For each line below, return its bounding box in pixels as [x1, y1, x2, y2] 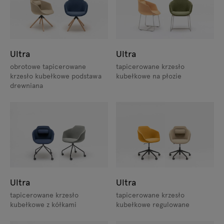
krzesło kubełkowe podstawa [10, 71, 101, 81]
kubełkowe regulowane [116, 199, 190, 209]
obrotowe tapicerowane [10, 61, 86, 71]
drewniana [10, 80, 43, 90]
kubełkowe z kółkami [10, 199, 77, 209]
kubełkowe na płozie [116, 71, 182, 81]
